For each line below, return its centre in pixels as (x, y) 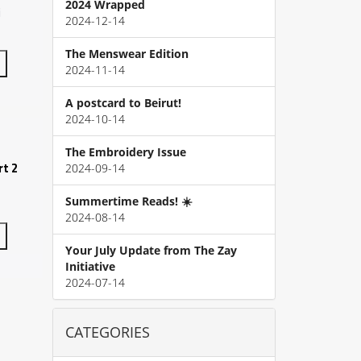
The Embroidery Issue (126, 152)
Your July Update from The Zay (151, 251)
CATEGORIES (108, 332)
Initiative (90, 267)
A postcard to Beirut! (123, 103)
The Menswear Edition (127, 54)
